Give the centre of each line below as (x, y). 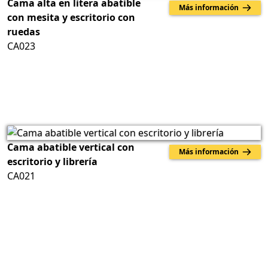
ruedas (24, 31)
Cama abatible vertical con (71, 147)
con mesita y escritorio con (71, 17)
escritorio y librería (52, 161)
